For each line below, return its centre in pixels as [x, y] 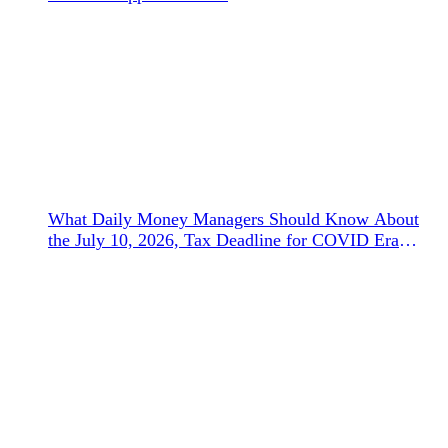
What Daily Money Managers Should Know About [233, 218]
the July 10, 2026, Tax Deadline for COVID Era [223, 239]
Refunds [78, 260]
